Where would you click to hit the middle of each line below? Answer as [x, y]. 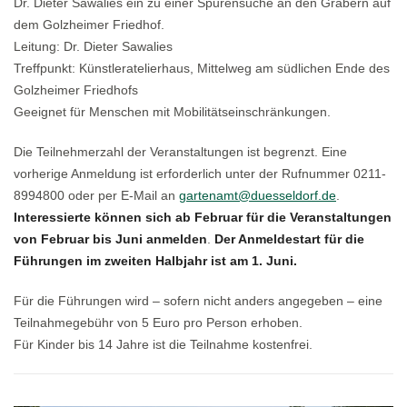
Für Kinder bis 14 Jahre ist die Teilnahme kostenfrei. [163, 344]
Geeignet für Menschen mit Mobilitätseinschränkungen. [172, 111]
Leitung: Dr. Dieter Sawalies [93, 46]
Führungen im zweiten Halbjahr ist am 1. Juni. [155, 260]
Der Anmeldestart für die [289, 238]
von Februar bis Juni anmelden [110, 238]
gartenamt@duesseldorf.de [258, 195]
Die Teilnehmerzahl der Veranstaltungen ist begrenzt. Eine [180, 151]
